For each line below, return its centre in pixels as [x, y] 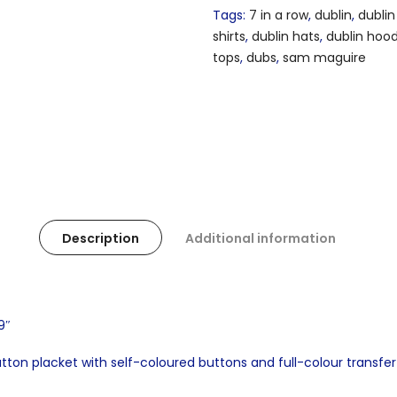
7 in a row [279, 16]
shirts [229, 37]
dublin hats [286, 37]
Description [100, 238]
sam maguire [324, 58]
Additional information [260, 238]
